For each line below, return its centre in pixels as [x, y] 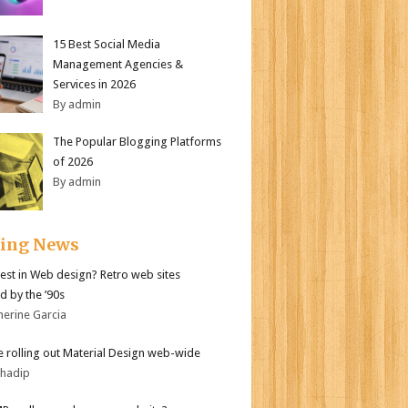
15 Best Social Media [107, 44]
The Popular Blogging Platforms [137, 142]
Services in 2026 [94, 84]
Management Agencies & [118, 64]
